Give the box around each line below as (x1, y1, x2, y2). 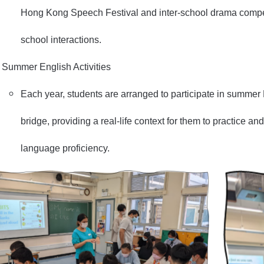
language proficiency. (21, 143, 110, 153)
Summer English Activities (2, 62, 111, 72)
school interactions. (21, 35, 101, 45)
